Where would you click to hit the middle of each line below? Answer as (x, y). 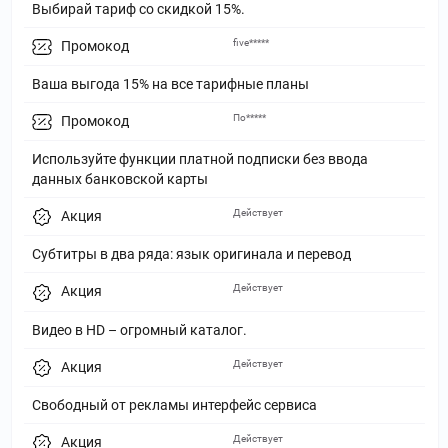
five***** (250, 42)
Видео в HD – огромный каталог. (139, 329)
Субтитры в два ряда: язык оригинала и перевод (191, 254)
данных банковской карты (120, 179)
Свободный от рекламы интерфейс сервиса (174, 405)
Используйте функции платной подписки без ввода (200, 159)
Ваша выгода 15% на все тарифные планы (170, 83)
